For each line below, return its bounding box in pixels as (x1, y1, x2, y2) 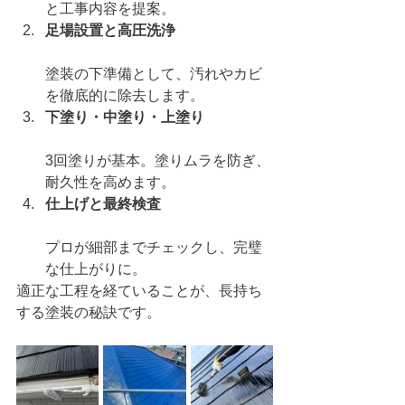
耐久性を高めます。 (45, 174, 175, 190)
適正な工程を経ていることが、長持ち (16, 283, 262, 298)
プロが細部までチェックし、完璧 (45, 240, 262, 255)
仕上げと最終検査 (45, 196, 161, 212)
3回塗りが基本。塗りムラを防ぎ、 (45, 153, 270, 168)
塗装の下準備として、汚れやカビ (45, 66, 262, 81)
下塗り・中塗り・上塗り (45, 109, 204, 125)
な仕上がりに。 (45, 261, 146, 277)
